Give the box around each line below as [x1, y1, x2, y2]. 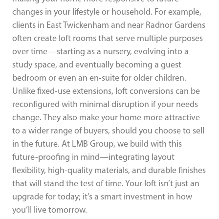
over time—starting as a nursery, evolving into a [12, 45, 189, 57]
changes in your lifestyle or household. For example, [12, 6, 201, 17]
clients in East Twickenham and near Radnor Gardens [12, 19, 205, 30]
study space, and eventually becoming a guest [12, 59, 181, 70]
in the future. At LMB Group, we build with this [12, 138, 182, 149]
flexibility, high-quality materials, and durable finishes [12, 164, 206, 175]
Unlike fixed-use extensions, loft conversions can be [12, 85, 200, 96]
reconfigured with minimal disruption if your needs [12, 98, 198, 109]
